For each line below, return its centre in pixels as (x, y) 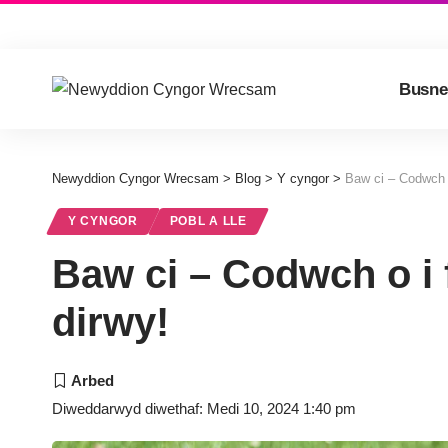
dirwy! (110, 322)
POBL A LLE (208, 221)
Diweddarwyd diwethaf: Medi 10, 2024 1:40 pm (204, 408)
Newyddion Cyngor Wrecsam (135, 178)
